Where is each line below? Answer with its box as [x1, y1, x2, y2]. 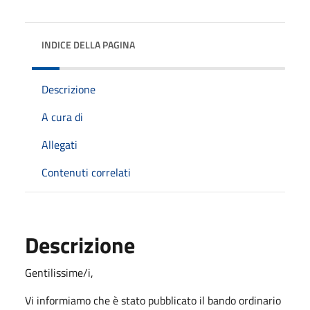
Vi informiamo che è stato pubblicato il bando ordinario [25, 291, 281, 309]
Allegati [42, 136, 77, 153]
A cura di [42, 108, 83, 125]
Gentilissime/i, [25, 264, 93, 281]
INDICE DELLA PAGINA [42, 37, 135, 52]
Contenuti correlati [42, 163, 131, 181]
